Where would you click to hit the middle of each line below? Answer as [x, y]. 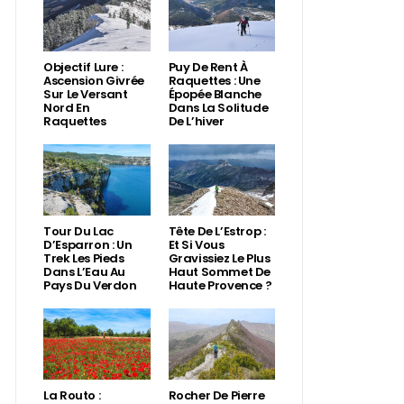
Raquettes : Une [214, 81]
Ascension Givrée [94, 81]
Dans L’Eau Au [85, 272]
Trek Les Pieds [84, 259]
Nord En [67, 108]
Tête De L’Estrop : [217, 232]
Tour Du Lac [78, 232]
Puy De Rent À [208, 68]
